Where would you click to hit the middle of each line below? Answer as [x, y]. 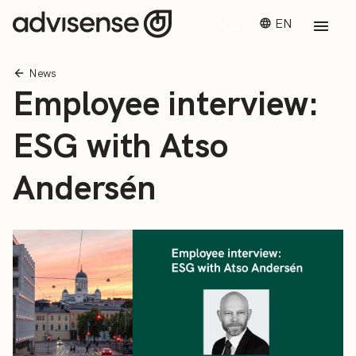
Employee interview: [166, 103]
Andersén [85, 188]
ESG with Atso [120, 145]
